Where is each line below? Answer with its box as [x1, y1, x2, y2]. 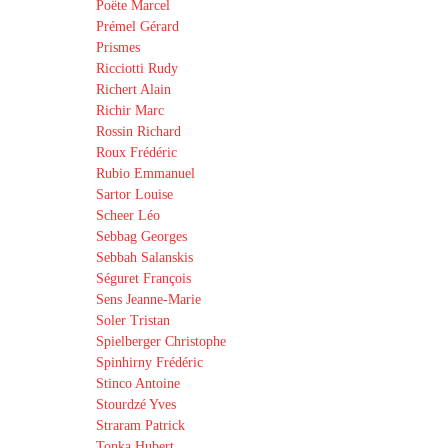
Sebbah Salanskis [96, 250, 193, 265]
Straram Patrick [96, 418, 185, 433]
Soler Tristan [96, 313, 170, 328]
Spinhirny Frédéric [96, 355, 203, 370]
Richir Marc [96, 103, 164, 118]
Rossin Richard [96, 124, 181, 139]
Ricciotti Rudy [96, 61, 178, 76]
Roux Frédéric [96, 145, 177, 160]
